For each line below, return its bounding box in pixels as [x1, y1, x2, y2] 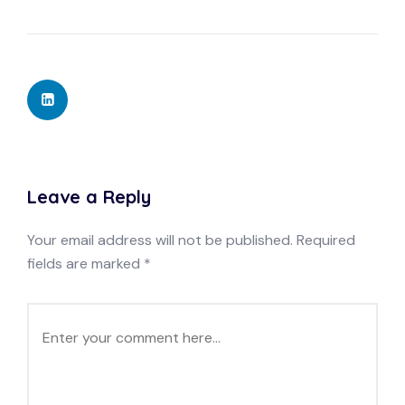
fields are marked [27, 254, 144, 274]
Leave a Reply [27, 185, 151, 209]
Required [297, 231, 355, 250]
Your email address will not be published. [27, 231, 293, 250]
